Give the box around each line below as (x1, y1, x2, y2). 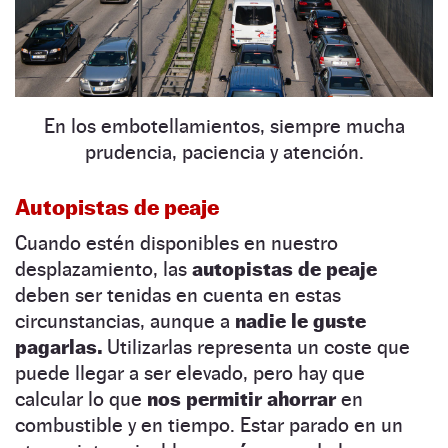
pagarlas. (15, 334, 102, 359)
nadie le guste (235, 308, 366, 333)
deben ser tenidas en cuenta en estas (15, 282, 341, 307)
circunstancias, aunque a (15, 308, 235, 333)
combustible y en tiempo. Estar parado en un (15, 412, 403, 437)
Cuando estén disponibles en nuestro (15, 230, 338, 255)
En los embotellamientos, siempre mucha (43, 113, 405, 138)
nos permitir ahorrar (147, 386, 336, 411)
